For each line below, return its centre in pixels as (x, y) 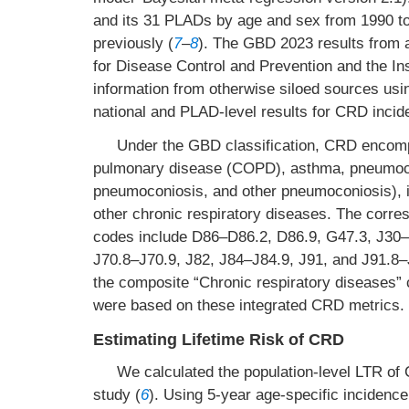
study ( (117, 395)
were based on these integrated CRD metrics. (249, 305)
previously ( (133, 43)
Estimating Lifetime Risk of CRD (219, 340)
